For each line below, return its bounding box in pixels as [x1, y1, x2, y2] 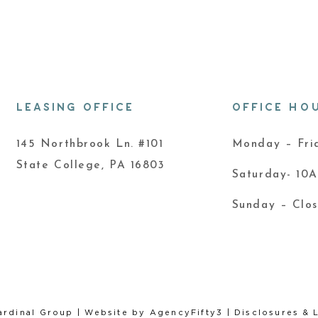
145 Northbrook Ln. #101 [16, 138, 164, 150]
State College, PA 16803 [16, 159, 165, 171]
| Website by [73, 308, 150, 317]
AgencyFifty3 [149, 308, 224, 317]
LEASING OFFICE [16, 99, 135, 114]
